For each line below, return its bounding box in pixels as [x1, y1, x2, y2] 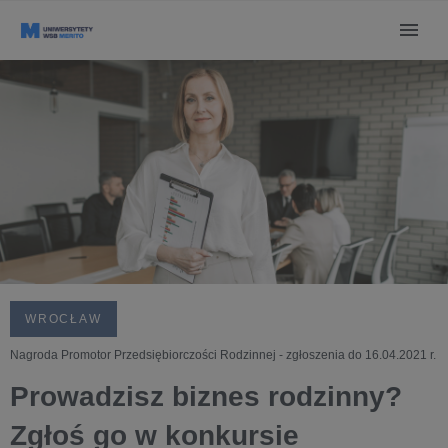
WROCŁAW [25, 312, 102, 326]
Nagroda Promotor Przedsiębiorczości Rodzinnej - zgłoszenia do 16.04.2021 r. [10, 348, 436, 362]
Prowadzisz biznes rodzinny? [10, 381, 402, 412]
